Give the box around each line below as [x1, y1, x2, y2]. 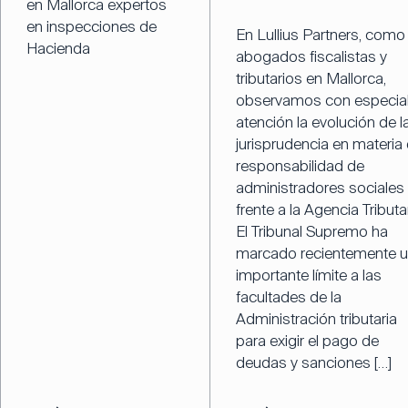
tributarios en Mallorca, [235, 67, 386, 88]
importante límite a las [235, 264, 382, 285]
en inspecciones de [26, 15, 157, 36]
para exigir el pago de [235, 330, 379, 351]
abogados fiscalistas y [235, 46, 387, 66]
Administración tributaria [235, 308, 397, 329]
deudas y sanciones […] [235, 352, 392, 372]
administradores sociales [235, 177, 404, 198]
